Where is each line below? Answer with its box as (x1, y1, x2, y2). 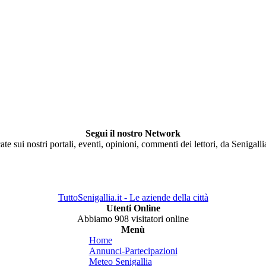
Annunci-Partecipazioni (88, 246, 178, 256)
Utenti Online (106, 203, 160, 213)
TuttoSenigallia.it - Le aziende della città (58, 192, 208, 202)
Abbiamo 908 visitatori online (77, 214, 189, 224)
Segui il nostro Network (85, 128, 180, 138)
